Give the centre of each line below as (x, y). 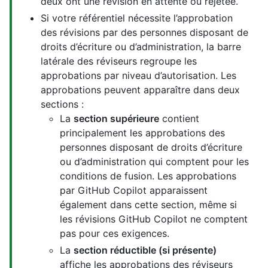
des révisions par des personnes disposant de (144, 33)
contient (179, 119)
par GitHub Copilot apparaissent (134, 191)
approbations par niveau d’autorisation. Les (138, 76)
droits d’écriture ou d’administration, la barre (141, 47)
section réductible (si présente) (145, 250)
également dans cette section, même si (148, 205)
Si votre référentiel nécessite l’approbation (137, 18)
